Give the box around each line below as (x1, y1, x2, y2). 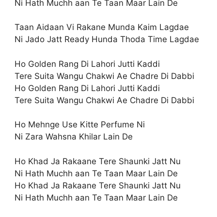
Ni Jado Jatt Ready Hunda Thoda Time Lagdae (15, 34, 199, 44)
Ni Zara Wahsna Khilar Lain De (15, 132, 133, 141)
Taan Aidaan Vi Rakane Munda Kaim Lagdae (15, 22, 189, 32)
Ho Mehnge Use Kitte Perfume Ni (15, 120, 145, 129)
